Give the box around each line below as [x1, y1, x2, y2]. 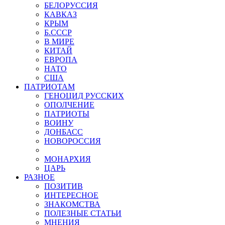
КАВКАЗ [44, 10, 77, 19]
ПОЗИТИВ [44, 182, 83, 190]
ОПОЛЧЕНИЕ [44, 100, 94, 109]
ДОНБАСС [44, 128, 83, 136]
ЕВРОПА [44, 55, 77, 64]
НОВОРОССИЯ [44, 137, 101, 145]
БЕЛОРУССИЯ [44, 1, 98, 10]
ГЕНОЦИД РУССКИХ [44, 91, 124, 100]
